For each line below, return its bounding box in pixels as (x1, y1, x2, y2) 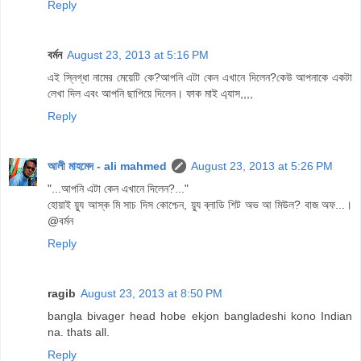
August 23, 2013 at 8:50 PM (81, 286, 222, 300)
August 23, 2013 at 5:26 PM (191, 159, 333, 172)
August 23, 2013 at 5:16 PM (67, 48, 209, 61)
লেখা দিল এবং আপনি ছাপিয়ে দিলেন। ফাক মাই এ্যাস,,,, (48, 86, 253, 100)
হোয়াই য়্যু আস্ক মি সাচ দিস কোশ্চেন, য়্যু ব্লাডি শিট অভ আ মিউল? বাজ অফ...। (48, 197, 352, 211)
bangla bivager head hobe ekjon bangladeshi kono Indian (48, 309, 352, 322)
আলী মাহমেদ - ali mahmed (48, 159, 167, 172)
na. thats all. (48, 325, 110, 338)
